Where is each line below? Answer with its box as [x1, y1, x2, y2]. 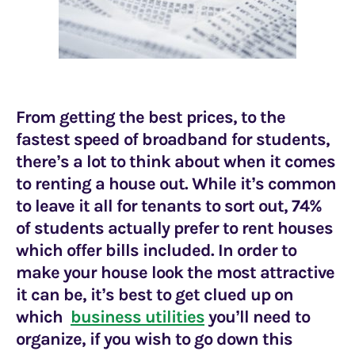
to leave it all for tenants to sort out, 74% [16, 196, 322, 216]
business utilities [71, 307, 204, 327]
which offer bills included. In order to [16, 240, 296, 261]
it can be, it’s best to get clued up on [16, 284, 293, 305]
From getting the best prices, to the [16, 107, 285, 128]
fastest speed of [16, 129, 142, 150]
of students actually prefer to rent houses [16, 218, 333, 239]
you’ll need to [204, 307, 310, 327]
